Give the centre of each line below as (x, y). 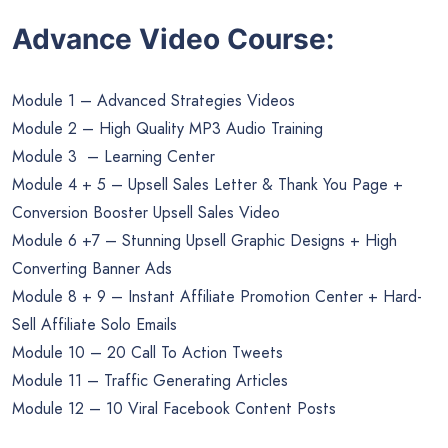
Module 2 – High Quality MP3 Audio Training (167, 128)
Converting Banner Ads (92, 268)
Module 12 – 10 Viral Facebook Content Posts (174, 408)
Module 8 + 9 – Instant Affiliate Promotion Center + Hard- (217, 296)
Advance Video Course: (173, 38)
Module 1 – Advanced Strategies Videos (153, 100)
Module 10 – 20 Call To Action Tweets (147, 352)
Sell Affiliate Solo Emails (94, 324)
